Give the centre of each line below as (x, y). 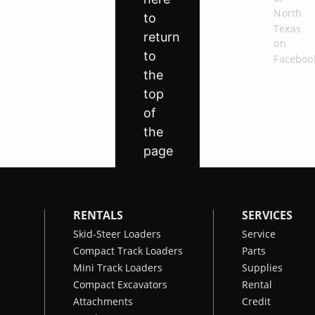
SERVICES (267, 215)
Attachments (103, 301)
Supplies (262, 268)
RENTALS (98, 215)
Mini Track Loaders (118, 268)
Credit (256, 301)
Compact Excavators (120, 284)
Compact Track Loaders (128, 251)
